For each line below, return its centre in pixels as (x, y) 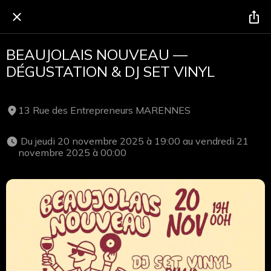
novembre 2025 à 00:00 (73, 152)
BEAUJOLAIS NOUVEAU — (97, 54)
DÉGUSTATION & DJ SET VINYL (110, 71)
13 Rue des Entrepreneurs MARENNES (104, 110)
